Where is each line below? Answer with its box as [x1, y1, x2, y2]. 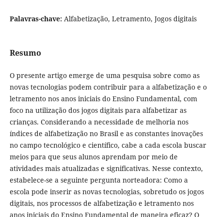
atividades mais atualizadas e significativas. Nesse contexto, [9, 164, 203, 173]
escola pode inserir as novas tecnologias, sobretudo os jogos [9, 187, 204, 197]
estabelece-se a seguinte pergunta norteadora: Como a [9, 175, 188, 185]
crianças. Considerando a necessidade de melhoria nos [9, 117, 188, 127]
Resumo [9, 47, 41, 59]
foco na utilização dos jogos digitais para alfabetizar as [9, 106, 186, 115]
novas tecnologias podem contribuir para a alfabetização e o [9, 82, 207, 92]
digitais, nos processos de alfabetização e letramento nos [9, 199, 194, 208]
